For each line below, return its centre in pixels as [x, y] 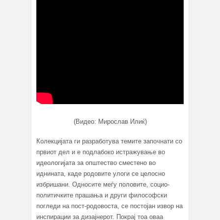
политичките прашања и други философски [102, 195]
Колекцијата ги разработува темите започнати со [109, 141]
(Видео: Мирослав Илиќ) [110, 122]
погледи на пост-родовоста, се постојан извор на [110, 206]
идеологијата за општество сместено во [96, 163]
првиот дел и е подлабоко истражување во [101, 152]
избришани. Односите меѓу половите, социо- [103, 185]
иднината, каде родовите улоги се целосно [101, 174]
